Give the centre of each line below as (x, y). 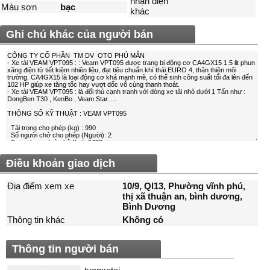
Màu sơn (19, 7)
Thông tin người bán (65, 249)
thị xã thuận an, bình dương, (183, 196)
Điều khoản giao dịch (61, 164)
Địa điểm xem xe (41, 186)
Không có (143, 220)
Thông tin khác (36, 220)
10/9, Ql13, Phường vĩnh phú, (184, 186)
